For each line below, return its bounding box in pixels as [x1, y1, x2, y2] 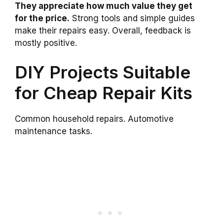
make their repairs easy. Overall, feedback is [15, 25, 191, 36]
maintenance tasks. [15, 126, 92, 137]
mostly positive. [15, 37, 77, 48]
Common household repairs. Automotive [15, 114, 174, 124]
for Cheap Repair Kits [15, 82, 192, 104]
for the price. [15, 13, 70, 23]
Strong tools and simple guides [70, 13, 195, 23]
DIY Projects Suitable [15, 62, 190, 83]
